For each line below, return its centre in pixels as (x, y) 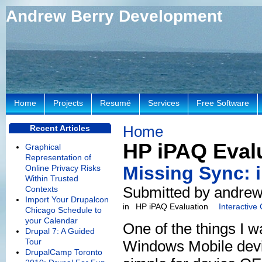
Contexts (42, 189)
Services (164, 103)
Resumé (116, 103)
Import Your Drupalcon (67, 200)
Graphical (43, 147)
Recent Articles (60, 128)
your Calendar (51, 221)
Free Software (223, 103)
